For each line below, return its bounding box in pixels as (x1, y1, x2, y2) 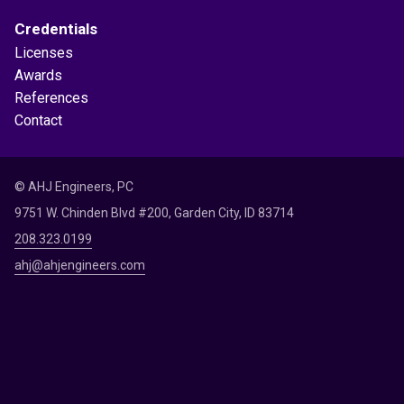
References (14, 88, 88, 106)
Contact (14, 111, 62, 129)
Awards (14, 66, 62, 84)
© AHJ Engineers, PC (14, 179, 133, 194)
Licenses (14, 43, 73, 61)
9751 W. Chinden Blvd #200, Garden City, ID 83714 (14, 205, 294, 220)
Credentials (14, 19, 97, 38)
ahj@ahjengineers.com (14, 257, 145, 272)
